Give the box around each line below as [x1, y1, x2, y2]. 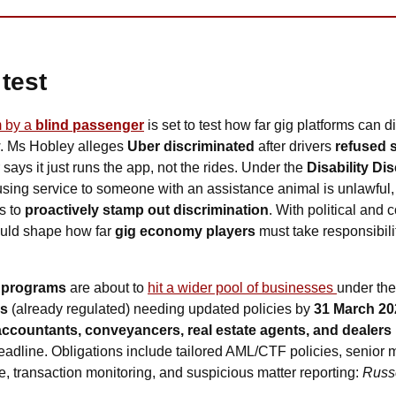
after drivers [255, 138, 335, 154]
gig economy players [115, 223, 259, 239]
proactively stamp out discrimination [25, 202, 269, 217]
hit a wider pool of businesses [148, 279, 337, 295]
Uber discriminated [127, 138, 255, 154]
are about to [66, 279, 148, 295]
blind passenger [35, 117, 144, 133]
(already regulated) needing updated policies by [8, 301, 314, 316]
